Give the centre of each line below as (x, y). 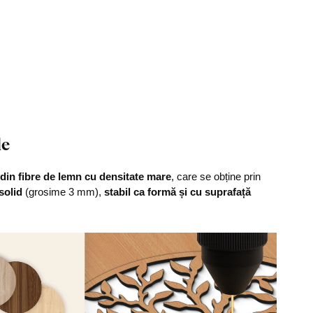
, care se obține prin (216, 176)
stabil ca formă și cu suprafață (177, 192)
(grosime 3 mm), (63, 192)
